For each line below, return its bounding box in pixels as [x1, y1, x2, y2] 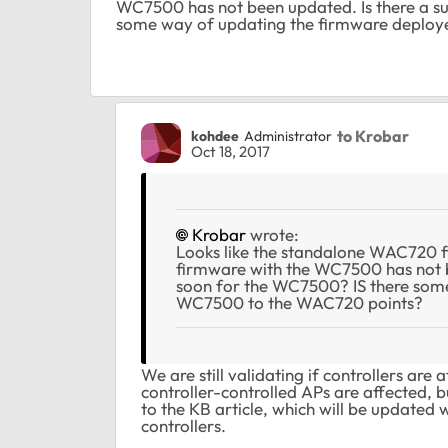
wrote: [246, 224, 299, 246]
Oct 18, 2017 [191, 142, 270, 162]
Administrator [244, 126, 332, 145]
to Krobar [337, 125, 409, 146]
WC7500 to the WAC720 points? [176, 292, 423, 314]
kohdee [191, 126, 239, 145]
